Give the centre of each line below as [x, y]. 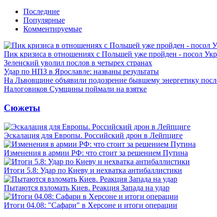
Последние [41, 12]
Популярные [44, 20]
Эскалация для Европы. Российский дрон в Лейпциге [93, 135]
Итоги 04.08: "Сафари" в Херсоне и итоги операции [91, 205]
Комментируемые [53, 29]
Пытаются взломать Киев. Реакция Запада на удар [87, 187]
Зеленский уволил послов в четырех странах [78, 63]
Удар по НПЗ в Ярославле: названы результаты [81, 72]
